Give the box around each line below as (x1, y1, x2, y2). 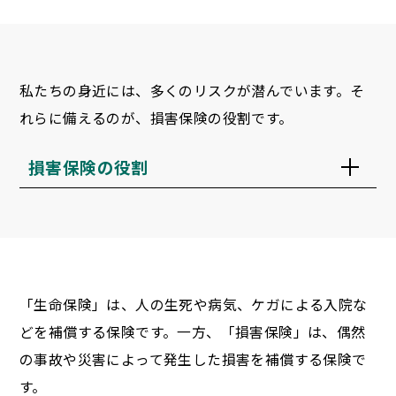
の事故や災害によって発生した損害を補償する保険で (19, 349, 367, 369)
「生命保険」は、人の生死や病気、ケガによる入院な (19, 294, 368, 315)
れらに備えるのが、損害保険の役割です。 (19, 108, 293, 128)
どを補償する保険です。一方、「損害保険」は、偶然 (19, 322, 366, 342)
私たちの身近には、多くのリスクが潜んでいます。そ (19, 80, 365, 101)
